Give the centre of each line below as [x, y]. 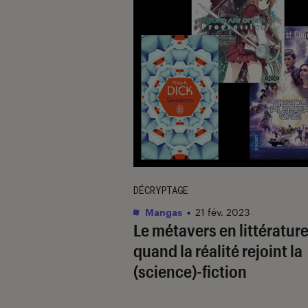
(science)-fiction [190, 271]
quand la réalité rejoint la [218, 250]
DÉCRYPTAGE [161, 190]
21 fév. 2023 [222, 212]
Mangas [163, 212]
